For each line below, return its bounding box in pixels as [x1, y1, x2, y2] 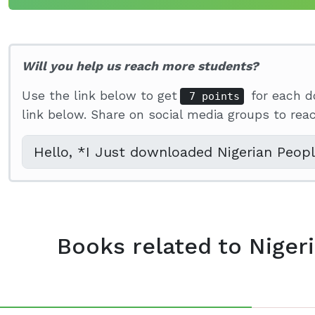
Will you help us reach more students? [22, 59, 259, 73]
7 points [183, 90, 240, 103]
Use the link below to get [22, 89, 177, 103]
